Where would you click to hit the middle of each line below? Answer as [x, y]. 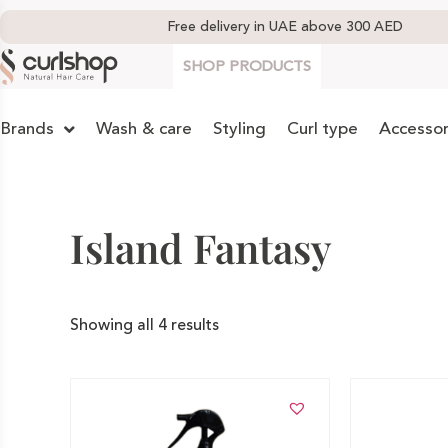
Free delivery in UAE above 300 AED [285, 27]
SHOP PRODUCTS [246, 66]
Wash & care [144, 129]
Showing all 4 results [144, 325]
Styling [239, 129]
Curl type [322, 129]
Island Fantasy [201, 247]
